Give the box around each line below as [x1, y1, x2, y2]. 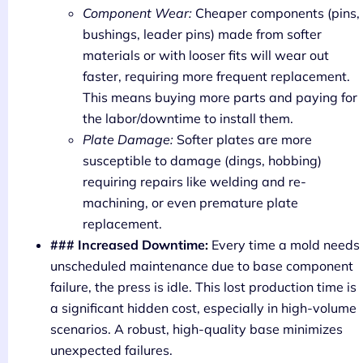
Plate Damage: [83, 130, 173, 147]
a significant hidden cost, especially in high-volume [50, 299, 357, 316]
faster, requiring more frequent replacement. [83, 67, 350, 84]
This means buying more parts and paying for [83, 88, 357, 105]
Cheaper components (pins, [192, 4, 360, 21]
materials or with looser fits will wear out [83, 46, 329, 63]
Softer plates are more [173, 130, 312, 147]
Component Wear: [83, 4, 192, 21]
